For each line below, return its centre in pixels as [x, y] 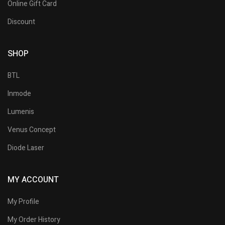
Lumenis [21, 111]
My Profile [23, 201]
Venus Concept [32, 130]
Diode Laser [26, 148]
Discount [21, 22]
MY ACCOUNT [33, 180]
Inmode [19, 93]
